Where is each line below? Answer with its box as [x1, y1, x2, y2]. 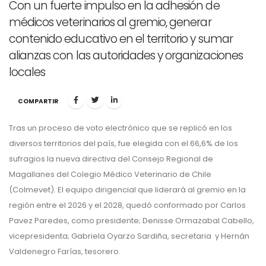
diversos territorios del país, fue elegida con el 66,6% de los [9, 138, 238, 150]
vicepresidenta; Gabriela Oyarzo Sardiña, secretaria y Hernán [9, 230, 249, 242]
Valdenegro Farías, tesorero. [9, 246, 121, 258]
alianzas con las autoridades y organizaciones [9, 47, 243, 64]
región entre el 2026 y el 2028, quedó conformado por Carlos [9, 199, 246, 211]
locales [9, 64, 46, 81]
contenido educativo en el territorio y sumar [9, 31, 233, 47]
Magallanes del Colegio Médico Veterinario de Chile [9, 169, 211, 180]
